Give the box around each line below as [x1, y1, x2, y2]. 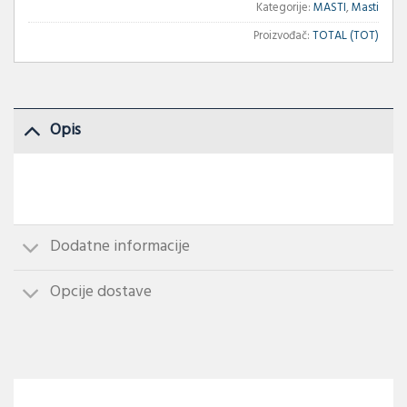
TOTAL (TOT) [313, 26, 379, 45]
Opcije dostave [50, 279, 153, 306]
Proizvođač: [253, 26, 313, 45]
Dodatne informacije [50, 233, 191, 261]
